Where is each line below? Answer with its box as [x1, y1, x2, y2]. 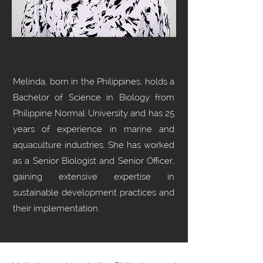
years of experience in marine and [13, 124, 174, 134]
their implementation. [13, 203, 100, 214]
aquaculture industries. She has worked [13, 140, 174, 150]
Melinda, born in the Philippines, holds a [13, 76, 174, 87]
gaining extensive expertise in [13, 171, 174, 182]
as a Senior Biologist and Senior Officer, [13, 156, 174, 166]
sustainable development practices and [13, 187, 174, 198]
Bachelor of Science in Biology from [13, 92, 174, 103]
